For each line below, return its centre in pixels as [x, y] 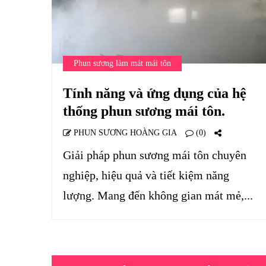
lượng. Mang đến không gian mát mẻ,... [158, 195]
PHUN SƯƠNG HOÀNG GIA [124, 133]
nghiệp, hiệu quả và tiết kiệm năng [146, 175]
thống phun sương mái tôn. [144, 111]
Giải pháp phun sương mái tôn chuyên [155, 155]
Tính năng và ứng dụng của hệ [155, 93]
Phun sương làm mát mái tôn [122, 63]
